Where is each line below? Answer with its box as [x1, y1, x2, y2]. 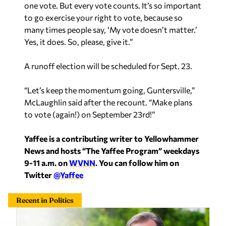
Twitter [24, 170, 53, 180]
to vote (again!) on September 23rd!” [24, 109, 155, 119]
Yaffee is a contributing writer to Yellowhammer [24, 134, 199, 143]
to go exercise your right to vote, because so [24, 13, 183, 22]
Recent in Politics [16, 196, 74, 205]
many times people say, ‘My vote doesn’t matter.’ [24, 25, 197, 34]
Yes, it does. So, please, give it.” [24, 37, 133, 46]
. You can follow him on [95, 158, 179, 167]
